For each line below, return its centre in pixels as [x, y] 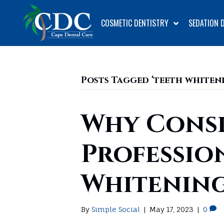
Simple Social [116, 209]
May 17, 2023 [171, 209]
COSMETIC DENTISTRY [134, 23]
